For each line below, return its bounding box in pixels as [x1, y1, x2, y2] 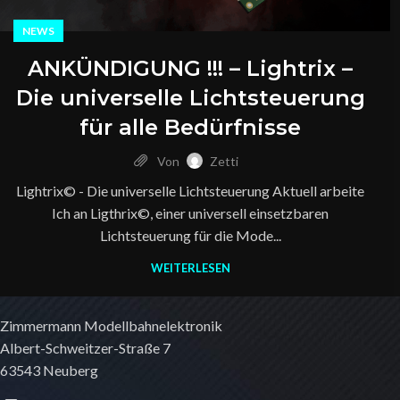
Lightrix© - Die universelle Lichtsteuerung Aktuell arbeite [16, 182, 365, 200]
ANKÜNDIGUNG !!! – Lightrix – [28, 55, 354, 82]
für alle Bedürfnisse [79, 114, 302, 141]
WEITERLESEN [150, 261, 230, 276]
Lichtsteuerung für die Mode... [99, 227, 281, 245]
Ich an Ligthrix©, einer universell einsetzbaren [52, 204, 329, 222]
